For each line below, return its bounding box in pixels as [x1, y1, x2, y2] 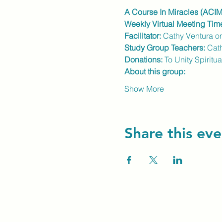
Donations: [124, 55, 163, 64]
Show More [124, 84, 164, 94]
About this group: [124, 66, 185, 76]
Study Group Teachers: [124, 43, 207, 53]
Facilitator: [124, 31, 161, 41]
